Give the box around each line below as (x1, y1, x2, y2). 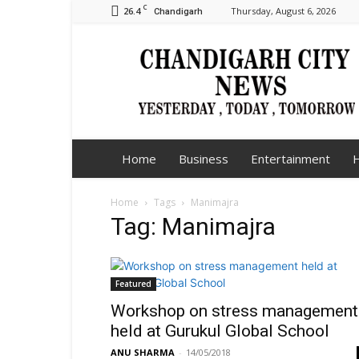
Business (179, 151, 228, 167)
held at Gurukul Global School (111, 321, 329, 341)
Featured (115, 278, 151, 289)
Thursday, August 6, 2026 (231, 5, 336, 17)
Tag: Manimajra (111, 212, 276, 240)
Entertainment (251, 151, 330, 167)
